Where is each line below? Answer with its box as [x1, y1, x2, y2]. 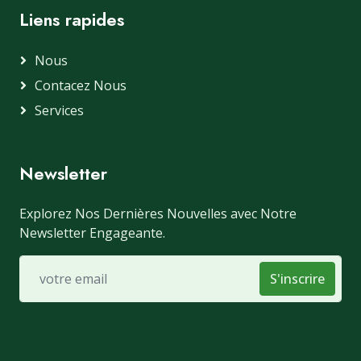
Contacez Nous [35, 76, 127, 94]
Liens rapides [19, 6, 124, 32]
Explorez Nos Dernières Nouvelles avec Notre [19, 204, 297, 222]
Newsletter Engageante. [19, 223, 165, 242]
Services [35, 101, 84, 119]
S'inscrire [270, 269, 325, 288]
